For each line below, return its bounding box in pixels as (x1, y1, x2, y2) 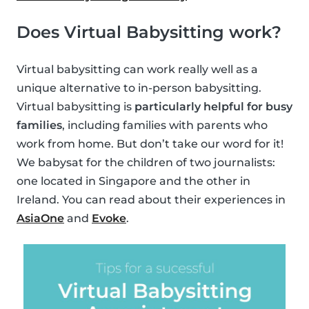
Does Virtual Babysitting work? (17, 22, 281, 43)
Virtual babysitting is (17, 100, 134, 114)
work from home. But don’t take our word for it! (17, 137, 283, 151)
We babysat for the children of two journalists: (17, 156, 275, 170)
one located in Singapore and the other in (17, 175, 250, 188)
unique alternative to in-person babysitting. (17, 81, 261, 95)
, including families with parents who (62, 119, 268, 132)
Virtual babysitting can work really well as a (17, 63, 258, 77)
